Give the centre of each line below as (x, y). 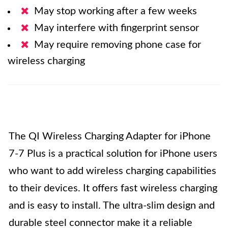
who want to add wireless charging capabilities (112, 171)
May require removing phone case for (118, 45)
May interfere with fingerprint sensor (117, 28)
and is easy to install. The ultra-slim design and (112, 206)
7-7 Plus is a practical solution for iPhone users (113, 154)
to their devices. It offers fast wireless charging (113, 188)
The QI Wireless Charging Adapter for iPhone (110, 136)
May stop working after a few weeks (116, 11)
